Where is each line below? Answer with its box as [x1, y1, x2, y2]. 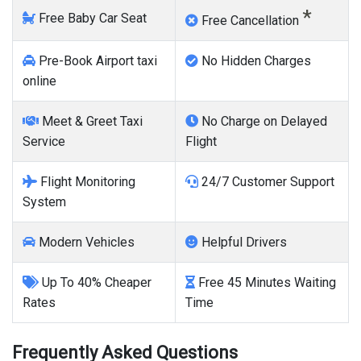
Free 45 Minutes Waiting [195, 274, 336, 290]
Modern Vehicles [35, 234, 135, 250]
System [23, 193, 66, 210]
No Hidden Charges [198, 52, 311, 68]
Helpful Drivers [198, 234, 287, 250]
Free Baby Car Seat [35, 10, 147, 26]
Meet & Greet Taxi [39, 113, 143, 129]
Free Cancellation [198, 12, 302, 28]
